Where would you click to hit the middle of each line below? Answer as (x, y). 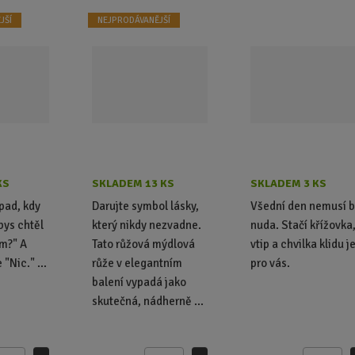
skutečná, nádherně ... (148, 301)
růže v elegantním (137, 263)
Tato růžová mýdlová (144, 244)
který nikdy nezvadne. (147, 225)
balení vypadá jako (139, 282)
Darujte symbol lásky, (146, 206)
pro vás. (271, 263)
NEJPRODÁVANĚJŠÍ (134, 19)
